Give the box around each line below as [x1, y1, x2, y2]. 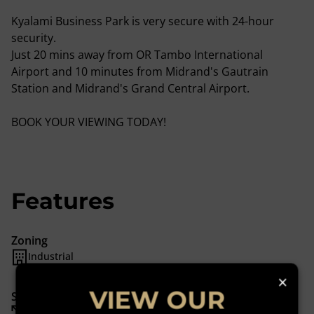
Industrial [28, 250, 74, 263]
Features [11, 187, 114, 214]
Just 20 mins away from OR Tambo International [11, 47, 263, 62]
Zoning [11, 233, 48, 248]
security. [11, 30, 56, 46]
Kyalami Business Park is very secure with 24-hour [11, 13, 274, 29]
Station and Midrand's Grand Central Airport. [11, 81, 250, 96]
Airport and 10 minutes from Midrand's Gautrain [11, 64, 268, 79]
